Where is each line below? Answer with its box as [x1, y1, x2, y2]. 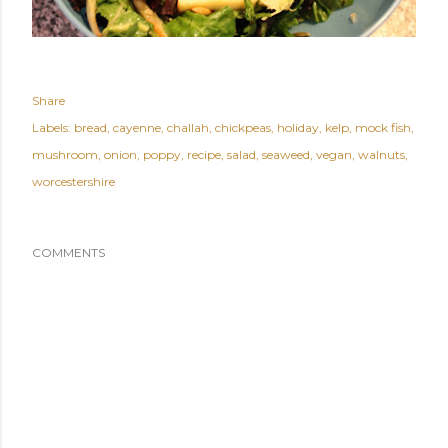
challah [167, 120, 209, 136]
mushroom [32, 147, 98, 163]
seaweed [262, 147, 310, 163]
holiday [277, 120, 319, 136]
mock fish [355, 120, 411, 136]
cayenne [113, 120, 161, 136]
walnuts [358, 147, 405, 163]
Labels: [32, 120, 71, 136]
